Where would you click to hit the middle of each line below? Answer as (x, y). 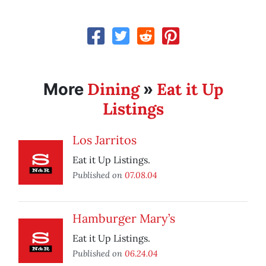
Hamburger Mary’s (124, 218)
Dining (113, 89)
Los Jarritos (104, 140)
